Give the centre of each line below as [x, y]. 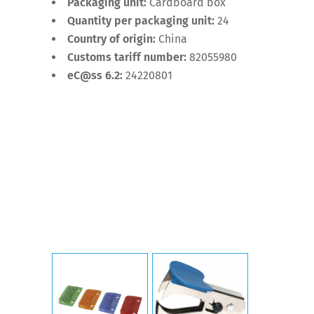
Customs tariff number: [128, 57]
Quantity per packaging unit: [142, 20]
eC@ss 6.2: [96, 75]
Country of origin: [113, 39]
